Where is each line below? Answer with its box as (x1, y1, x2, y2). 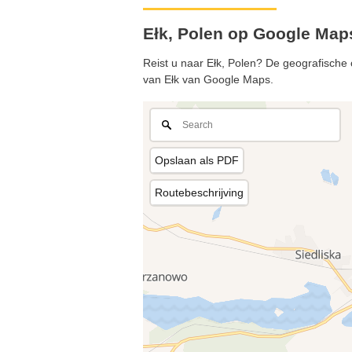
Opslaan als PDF (155, 153, 239, 167)
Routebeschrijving (155, 185, 244, 199)
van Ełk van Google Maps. (143, 73, 273, 86)
